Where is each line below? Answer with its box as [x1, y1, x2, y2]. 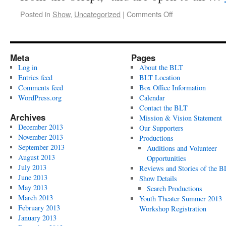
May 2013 [18, 183, 47, 192]
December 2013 [18, 122, 63, 132]
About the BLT [139, 63, 183, 72]
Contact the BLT [139, 103, 188, 112]
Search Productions [147, 184, 203, 193]
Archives [10, 111, 45, 123]
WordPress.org [18, 93, 62, 102]
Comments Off [127, 9, 173, 19]
